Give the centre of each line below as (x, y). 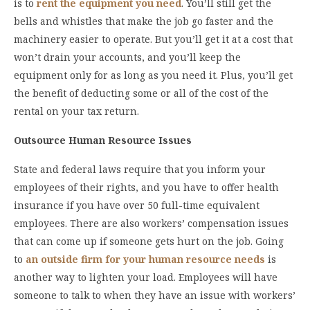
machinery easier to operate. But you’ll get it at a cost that (153, 39)
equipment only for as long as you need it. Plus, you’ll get (153, 75)
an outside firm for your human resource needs (145, 259)
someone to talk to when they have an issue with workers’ (155, 295)
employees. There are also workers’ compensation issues (151, 224)
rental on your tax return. (76, 111)
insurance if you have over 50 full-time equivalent (137, 206)
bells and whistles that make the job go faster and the (144, 21)
